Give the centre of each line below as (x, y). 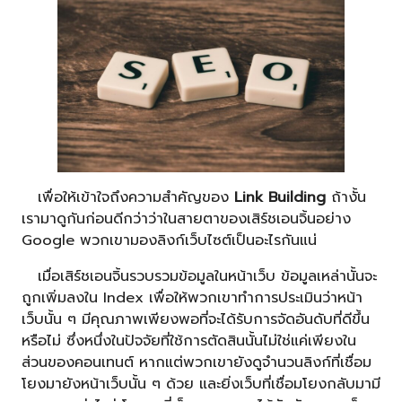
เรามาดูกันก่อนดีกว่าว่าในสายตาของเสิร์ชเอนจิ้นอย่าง (186, 218)
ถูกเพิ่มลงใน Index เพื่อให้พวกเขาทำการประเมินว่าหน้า (192, 298)
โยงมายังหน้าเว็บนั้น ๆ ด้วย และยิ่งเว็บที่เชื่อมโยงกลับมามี (201, 384)
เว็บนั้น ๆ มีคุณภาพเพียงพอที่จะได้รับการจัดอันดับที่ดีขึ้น (196, 319)
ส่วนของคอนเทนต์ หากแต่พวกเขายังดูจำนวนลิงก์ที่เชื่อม (197, 363)
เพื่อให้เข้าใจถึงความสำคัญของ (128, 197)
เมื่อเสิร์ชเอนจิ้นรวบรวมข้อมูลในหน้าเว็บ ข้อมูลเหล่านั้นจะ (199, 276)
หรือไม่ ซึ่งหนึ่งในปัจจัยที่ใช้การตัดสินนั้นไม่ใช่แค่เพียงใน (189, 341)
